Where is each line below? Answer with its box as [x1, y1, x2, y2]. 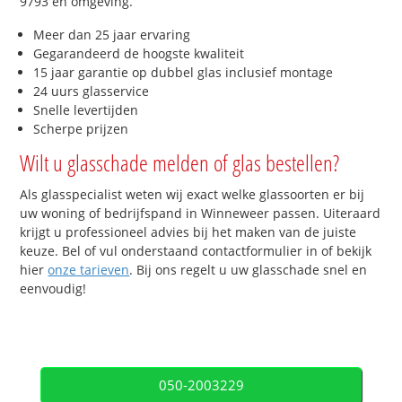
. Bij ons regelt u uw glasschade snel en [129, 261, 368, 279]
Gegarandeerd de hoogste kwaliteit [33, 45, 245, 63]
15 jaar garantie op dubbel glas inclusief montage [33, 64, 334, 82]
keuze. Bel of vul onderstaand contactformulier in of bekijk [20, 242, 372, 260]
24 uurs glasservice [33, 83, 150, 100]
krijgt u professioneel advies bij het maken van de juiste [20, 223, 357, 241]
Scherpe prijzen [33, 120, 129, 138]
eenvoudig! [20, 280, 87, 298]
